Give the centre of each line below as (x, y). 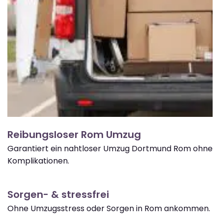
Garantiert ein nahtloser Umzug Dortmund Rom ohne (110, 148)
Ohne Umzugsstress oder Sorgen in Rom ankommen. (109, 208)
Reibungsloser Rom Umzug (74, 134)
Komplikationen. (38, 161)
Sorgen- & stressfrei (58, 194)
